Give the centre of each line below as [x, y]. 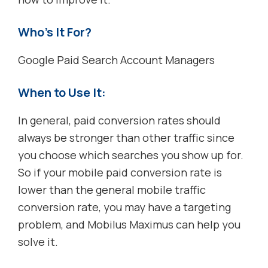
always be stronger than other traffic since [126, 138]
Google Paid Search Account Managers [116, 60]
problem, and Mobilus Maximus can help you [129, 225]
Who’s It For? [55, 32]
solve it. [38, 242]
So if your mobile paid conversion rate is [120, 173]
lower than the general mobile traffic [112, 190]
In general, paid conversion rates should [119, 121]
